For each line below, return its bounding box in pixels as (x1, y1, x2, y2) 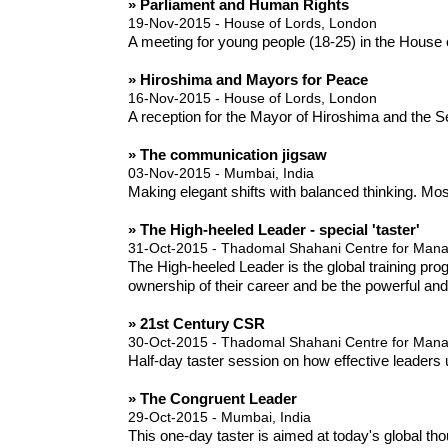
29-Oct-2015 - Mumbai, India (127, 409, 311, 426)
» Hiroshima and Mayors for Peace (127, 71, 368, 89)
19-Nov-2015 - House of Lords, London (127, 15, 377, 32)
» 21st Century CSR (127, 315, 265, 333)
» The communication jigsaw (127, 146, 327, 164)
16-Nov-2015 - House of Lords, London (127, 90, 377, 107)
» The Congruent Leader (127, 390, 297, 408)
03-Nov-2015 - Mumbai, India (127, 165, 314, 182)
